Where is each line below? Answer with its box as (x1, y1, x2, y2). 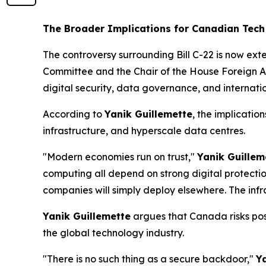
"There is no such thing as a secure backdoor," (43, 253, 256, 265)
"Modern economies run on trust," (43, 151, 197, 163)
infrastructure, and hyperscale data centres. (43, 125, 245, 137)
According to (43, 108, 104, 120)
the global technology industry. (43, 227, 184, 239)
